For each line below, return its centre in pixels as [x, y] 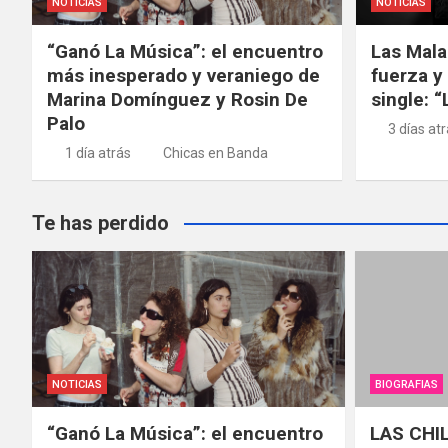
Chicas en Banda [215, 152]
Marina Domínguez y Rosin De [177, 99]
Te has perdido [100, 222]
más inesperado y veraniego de [183, 75]
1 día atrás [97, 152]
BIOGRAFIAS [406, 385]
